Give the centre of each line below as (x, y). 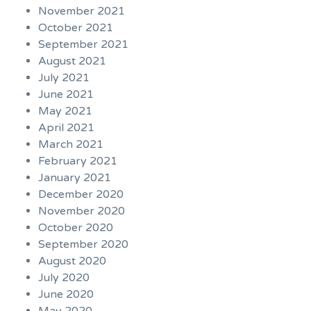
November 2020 (82, 211)
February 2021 (78, 161)
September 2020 (83, 245)
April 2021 (66, 128)
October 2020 (76, 228)
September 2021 (83, 45)
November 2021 (82, 11)
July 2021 (64, 78)
